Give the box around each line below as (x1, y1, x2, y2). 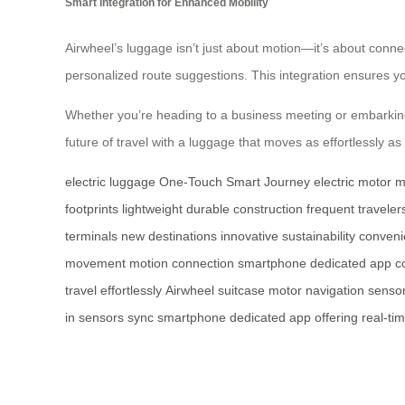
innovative (221, 228, 278, 243)
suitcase (218, 282, 265, 297)
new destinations (121, 228, 217, 243)
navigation (306, 282, 364, 297)
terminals (65, 228, 118, 243)
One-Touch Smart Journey (159, 174, 310, 189)
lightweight (122, 201, 183, 216)
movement (65, 255, 126, 270)
